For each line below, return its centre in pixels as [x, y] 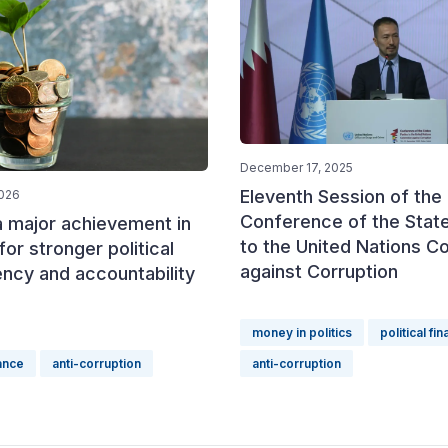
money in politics [302, 332]
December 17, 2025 [296, 167]
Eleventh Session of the [341, 196]
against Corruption [319, 271]
